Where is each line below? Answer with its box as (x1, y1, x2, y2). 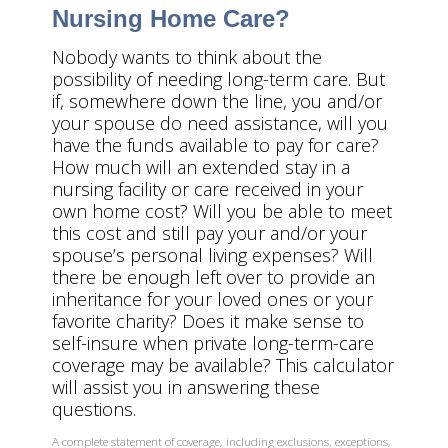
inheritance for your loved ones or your (52, 287, 373, 311)
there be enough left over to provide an (52, 265, 375, 289)
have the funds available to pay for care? (52, 133, 379, 157)
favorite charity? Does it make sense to (52, 309, 364, 333)
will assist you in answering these (52, 375, 320, 399)
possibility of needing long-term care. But (52, 67, 385, 91)
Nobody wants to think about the (52, 45, 322, 69)
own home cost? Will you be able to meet (52, 199, 392, 223)
